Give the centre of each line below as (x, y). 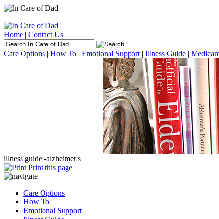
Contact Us (46, 34)
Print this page (49, 167)
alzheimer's (64, 159)
